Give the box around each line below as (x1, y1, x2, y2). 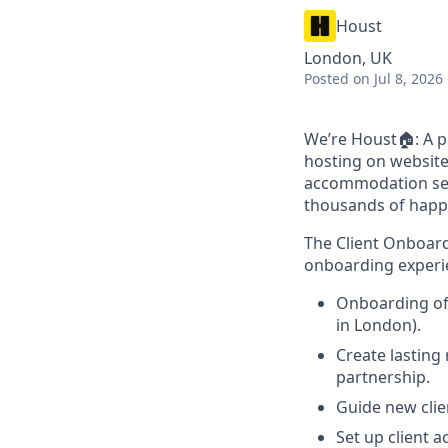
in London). (336, 314, 421, 336)
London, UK (304, 47, 392, 69)
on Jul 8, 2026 (353, 69, 443, 88)
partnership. (336, 366, 430, 388)
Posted (304, 69, 349, 88)
